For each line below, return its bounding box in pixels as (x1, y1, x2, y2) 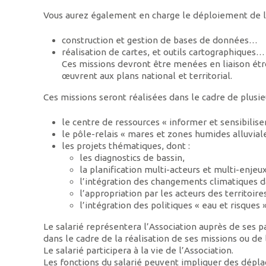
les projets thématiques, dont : (61, 141, 190, 151)
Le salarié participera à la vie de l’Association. (43, 245, 234, 255)
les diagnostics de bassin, (80, 153, 185, 163)
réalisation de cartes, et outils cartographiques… (61, 47, 265, 58)
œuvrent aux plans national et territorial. (61, 71, 232, 81)
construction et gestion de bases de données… (61, 35, 258, 46)
